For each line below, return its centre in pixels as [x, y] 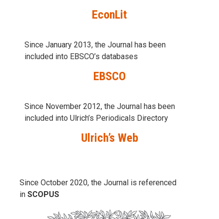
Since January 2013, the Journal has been [95, 44]
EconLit [109, 14]
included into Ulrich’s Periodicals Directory [97, 118]
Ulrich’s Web [109, 138]
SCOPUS [43, 194]
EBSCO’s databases [104, 56]
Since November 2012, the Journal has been [100, 106]
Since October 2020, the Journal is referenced [98, 182]
